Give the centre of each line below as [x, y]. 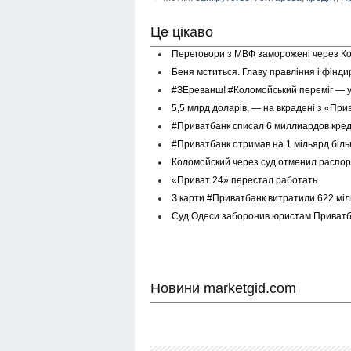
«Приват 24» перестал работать [244, 180]
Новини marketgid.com [223, 288]
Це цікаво [182, 32]
